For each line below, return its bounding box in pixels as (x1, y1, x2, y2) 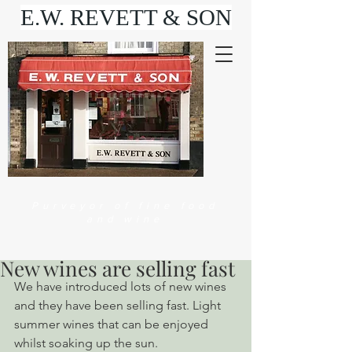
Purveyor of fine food (31, 200, 218, 211)
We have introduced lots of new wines (14, 279, 229, 294)
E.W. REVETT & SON (20, 5, 232, 30)
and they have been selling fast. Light (14, 298, 224, 313)
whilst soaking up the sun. (14, 335, 158, 350)
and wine (86, 213, 163, 225)
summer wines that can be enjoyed (14, 317, 211, 332)
